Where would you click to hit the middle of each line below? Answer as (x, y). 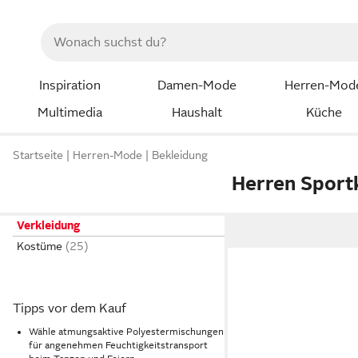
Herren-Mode (107, 155)
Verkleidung (48, 225)
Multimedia (70, 112)
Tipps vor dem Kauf (70, 308)
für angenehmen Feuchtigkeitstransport (118, 345)
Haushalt (197, 112)
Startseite (38, 155)
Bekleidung (180, 155)
